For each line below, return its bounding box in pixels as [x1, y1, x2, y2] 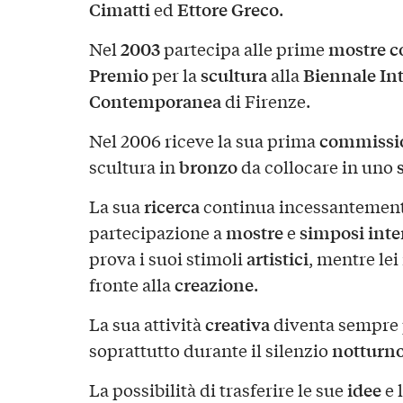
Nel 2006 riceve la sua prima [88, 129, 319, 153]
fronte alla [88, 273, 175, 297]
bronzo [178, 154, 237, 180]
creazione [174, 272, 254, 298]
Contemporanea [88, 88, 221, 114]
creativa [204, 311, 270, 337]
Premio [88, 62, 148, 88]
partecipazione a [88, 220, 226, 245]
